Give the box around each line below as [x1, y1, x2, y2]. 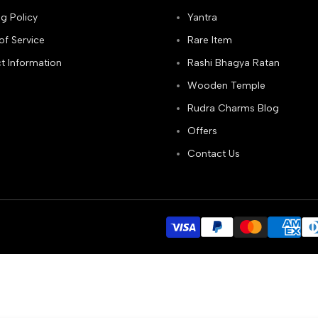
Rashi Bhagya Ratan [187, 56, 280, 69]
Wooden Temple [187, 79, 265, 92]
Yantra [187, 11, 217, 23]
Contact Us [187, 147, 240, 160]
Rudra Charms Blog [187, 102, 279, 114]
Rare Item [187, 33, 232, 46]
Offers [187, 124, 217, 137]
